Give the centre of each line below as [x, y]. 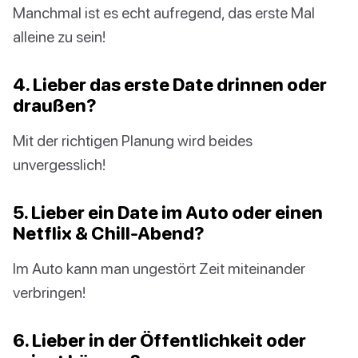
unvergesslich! [59, 165]
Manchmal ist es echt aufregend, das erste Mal [164, 13]
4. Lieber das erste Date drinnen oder [170, 85]
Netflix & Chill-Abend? [109, 233]
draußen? [55, 105]
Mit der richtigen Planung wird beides [133, 141]
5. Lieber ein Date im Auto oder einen [168, 213]
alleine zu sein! [59, 37]
